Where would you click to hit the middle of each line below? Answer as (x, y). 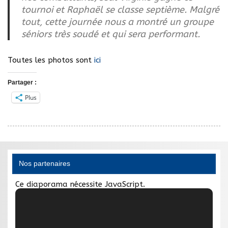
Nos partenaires (44, 164)
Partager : (22, 82)
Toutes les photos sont (51, 60)
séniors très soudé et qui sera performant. (110, 34)
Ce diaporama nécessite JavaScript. (80, 184)
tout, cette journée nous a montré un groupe (117, 22)
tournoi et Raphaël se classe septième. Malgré (120, 10)
